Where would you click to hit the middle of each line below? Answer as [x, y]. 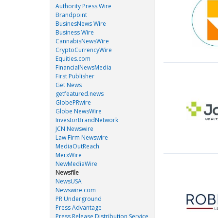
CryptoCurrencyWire [84, 50]
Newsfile [67, 173]
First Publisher [75, 76]
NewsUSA [69, 181]
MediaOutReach [77, 146]
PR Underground [79, 199]
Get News [69, 85]
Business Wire [75, 32]
